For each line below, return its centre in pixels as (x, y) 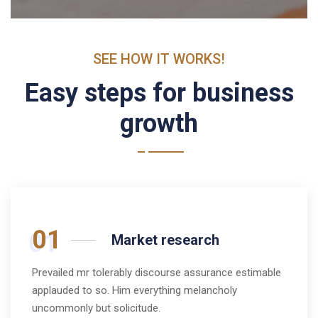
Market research (165, 240)
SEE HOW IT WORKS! (159, 59)
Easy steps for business (159, 93)
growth (159, 124)
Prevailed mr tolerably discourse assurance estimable (157, 273)
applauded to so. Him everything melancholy (135, 291)
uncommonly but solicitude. (96, 308)
